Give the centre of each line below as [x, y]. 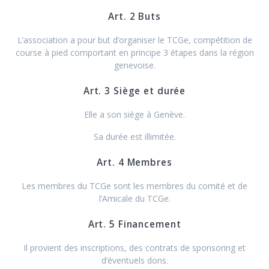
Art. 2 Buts [134, 16]
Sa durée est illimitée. [134, 136]
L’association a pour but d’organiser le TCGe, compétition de [134, 40]
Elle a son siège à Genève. [134, 114]
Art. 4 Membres [134, 162]
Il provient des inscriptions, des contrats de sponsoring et [134, 247]
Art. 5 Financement [134, 224]
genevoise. [134, 65]
